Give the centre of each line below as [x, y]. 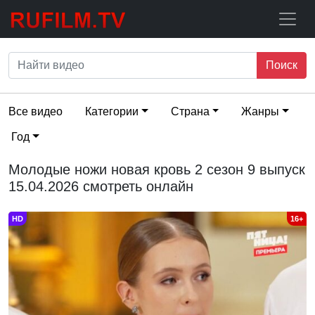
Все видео [36, 111]
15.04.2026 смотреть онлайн [101, 186]
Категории [112, 111]
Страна [190, 111]
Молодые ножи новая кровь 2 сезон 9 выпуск [157, 169]
